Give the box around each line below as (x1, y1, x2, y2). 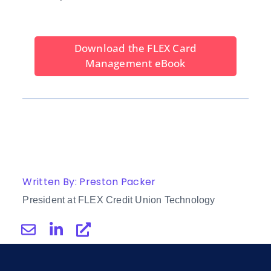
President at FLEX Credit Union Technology (22, 194, 215, 205)
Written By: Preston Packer (22, 174, 156, 189)
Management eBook (85, 56, 186, 70)
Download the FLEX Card (74, 41, 197, 55)
